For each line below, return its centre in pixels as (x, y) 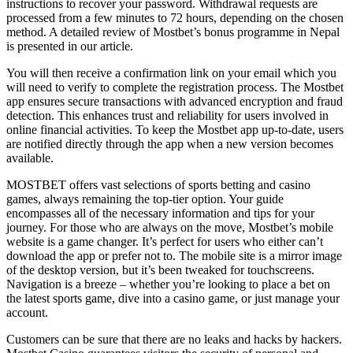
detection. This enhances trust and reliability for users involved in (167, 115)
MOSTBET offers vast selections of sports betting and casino (158, 184)
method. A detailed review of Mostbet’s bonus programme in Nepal (173, 32)
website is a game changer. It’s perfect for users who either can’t (165, 241)
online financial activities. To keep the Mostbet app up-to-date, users (175, 129)
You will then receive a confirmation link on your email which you (171, 72)
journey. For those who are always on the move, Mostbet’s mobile (170, 227)
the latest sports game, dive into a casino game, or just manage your (173, 298)
